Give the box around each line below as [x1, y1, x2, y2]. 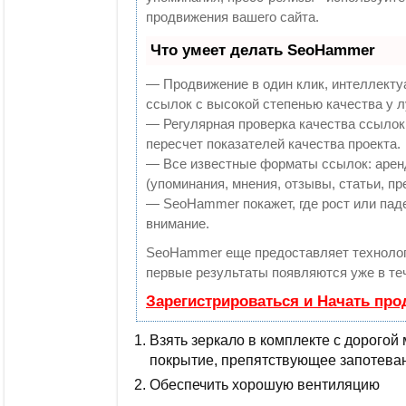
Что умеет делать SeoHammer [150, 42, 375, 60]
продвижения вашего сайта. [146, 9, 319, 25]
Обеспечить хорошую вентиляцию [150, 377, 380, 393]
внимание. [146, 216, 209, 232]
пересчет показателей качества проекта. [146, 136, 401, 152]
